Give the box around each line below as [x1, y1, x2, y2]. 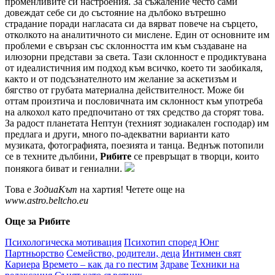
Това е [5, 184, 34, 195]
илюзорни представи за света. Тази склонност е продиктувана [5, 51, 266, 62]
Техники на [191, 258, 239, 269]
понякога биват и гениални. [5, 163, 125, 174]
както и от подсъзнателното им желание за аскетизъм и [5, 73, 237, 84]
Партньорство [5, 247, 64, 258]
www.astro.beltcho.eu [5, 195, 88, 206]
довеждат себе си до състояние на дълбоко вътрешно [5, 7, 226, 18]
